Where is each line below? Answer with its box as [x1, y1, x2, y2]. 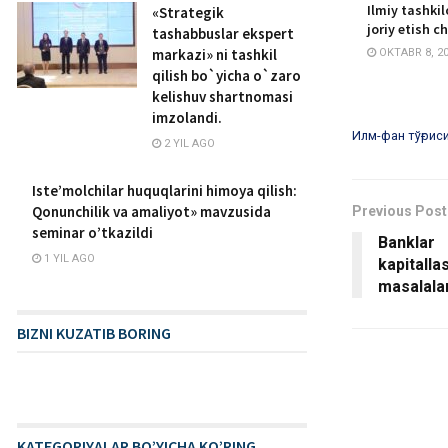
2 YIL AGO [161, 137, 215, 150]
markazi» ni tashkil [152, 45, 277, 64]
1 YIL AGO [41, 252, 95, 265]
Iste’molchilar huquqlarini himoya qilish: [32, 181, 297, 200]
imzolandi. [152, 108, 222, 127]
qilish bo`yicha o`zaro [152, 66, 301, 85]
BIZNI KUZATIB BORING [17, 323, 171, 343]
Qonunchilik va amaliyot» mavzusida [32, 202, 271, 221]
